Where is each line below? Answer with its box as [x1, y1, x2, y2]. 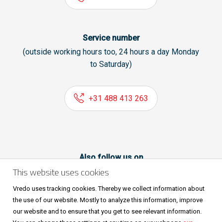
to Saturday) [90, 59, 132, 69]
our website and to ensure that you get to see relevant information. [13, 208, 202, 215]
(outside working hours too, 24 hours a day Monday [23, 47, 199, 56]
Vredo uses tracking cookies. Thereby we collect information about [13, 185, 205, 192]
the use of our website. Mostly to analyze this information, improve [13, 196, 203, 204]
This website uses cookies [13, 166, 109, 179]
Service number [82, 33, 140, 43]
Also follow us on [79, 152, 143, 162]
